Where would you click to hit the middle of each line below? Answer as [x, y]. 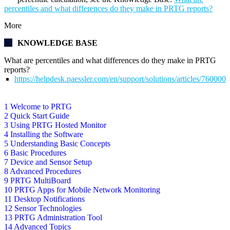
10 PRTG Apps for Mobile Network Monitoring [82, 190]
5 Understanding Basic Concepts [57, 144]
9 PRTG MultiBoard [37, 181]
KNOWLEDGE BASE [57, 43]
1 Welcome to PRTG [38, 107]
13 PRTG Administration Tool [53, 218]
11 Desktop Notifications [44, 199]
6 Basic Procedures [35, 153]
